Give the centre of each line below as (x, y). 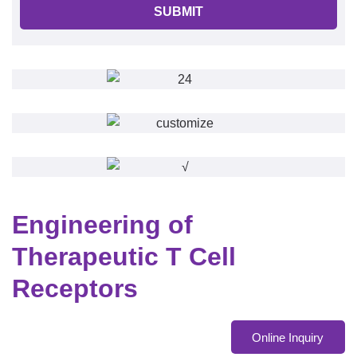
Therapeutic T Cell (124, 257)
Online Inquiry (288, 337)
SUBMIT (178, 11)
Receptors (75, 289)
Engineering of (102, 225)
